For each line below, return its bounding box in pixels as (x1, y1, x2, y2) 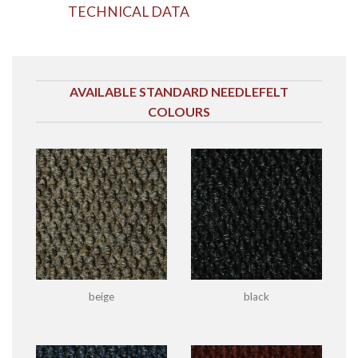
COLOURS (148, 103, 210, 119)
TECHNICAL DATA (68, 3, 190, 21)
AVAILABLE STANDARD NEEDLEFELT (70, 83, 288, 99)
